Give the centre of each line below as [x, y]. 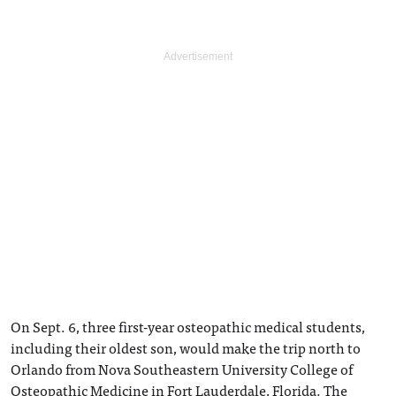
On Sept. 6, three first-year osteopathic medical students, [188, 326]
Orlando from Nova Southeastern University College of [182, 369]
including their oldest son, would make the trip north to [186, 347]
